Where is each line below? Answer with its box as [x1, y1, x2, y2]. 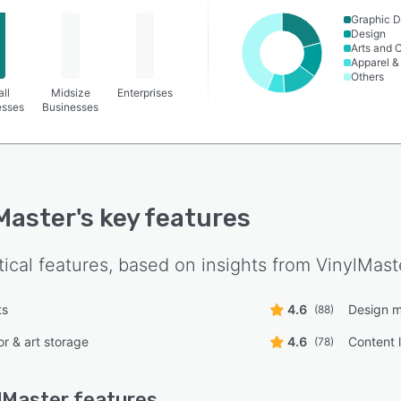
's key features [76, 203, 251, 233]
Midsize [50, 86, 90, 99]
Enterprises [117, 86, 174, 99]
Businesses [42, 100, 99, 114]
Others [350, 70, 384, 83]
